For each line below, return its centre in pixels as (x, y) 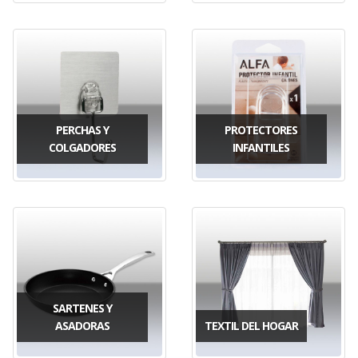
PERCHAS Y (82, 129)
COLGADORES (82, 147)
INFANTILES (261, 147)
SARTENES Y (82, 308)
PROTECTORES (261, 129)
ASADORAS (82, 325)
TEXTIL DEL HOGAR (251, 325)
